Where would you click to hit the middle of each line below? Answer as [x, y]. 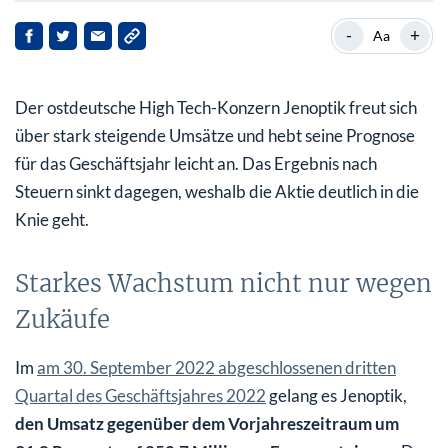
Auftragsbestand [106, 130]
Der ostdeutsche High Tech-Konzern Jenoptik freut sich [216, 107]
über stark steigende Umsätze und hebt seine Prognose [215, 135]
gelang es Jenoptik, [336, 395]
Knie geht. [52, 219]
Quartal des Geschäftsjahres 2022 [140, 395]
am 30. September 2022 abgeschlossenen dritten [216, 367]
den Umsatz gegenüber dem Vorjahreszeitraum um [207, 423]
